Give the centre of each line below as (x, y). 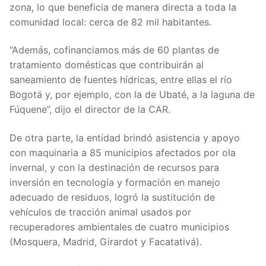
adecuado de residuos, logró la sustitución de (112, 197)
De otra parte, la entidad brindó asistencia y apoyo (125, 137)
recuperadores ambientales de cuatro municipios (119, 227)
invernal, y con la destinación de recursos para (114, 167)
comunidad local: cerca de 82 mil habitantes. (110, 22)
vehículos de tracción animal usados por (100, 212)
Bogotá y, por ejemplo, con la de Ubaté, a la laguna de (132, 95)
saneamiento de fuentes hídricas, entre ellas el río (121, 80)
